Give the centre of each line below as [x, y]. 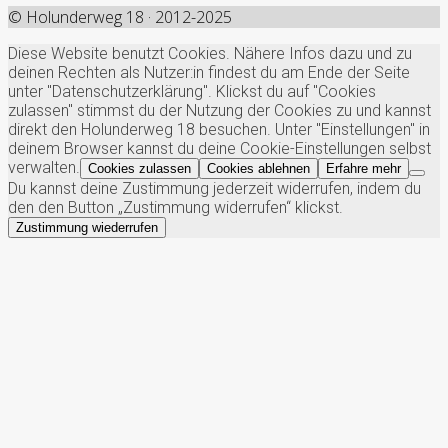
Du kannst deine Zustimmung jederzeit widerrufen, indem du [214, 188]
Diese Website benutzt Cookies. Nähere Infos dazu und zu [210, 53]
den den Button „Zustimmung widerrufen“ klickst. [175, 207]
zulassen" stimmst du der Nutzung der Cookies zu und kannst [219, 110]
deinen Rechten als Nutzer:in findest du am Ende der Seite [209, 72]
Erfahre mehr [363, 168]
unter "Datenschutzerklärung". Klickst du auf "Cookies [192, 91]
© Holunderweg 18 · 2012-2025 [120, 16]
